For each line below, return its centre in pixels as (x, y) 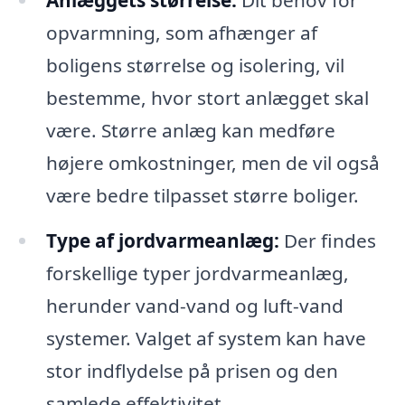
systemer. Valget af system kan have (206, 339)
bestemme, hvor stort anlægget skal (207, 98)
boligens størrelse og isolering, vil (195, 66)
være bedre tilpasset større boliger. (202, 196)
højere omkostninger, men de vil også (212, 163)
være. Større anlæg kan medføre (190, 131)
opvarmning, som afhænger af (181, 33)
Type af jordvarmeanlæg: (162, 241)
